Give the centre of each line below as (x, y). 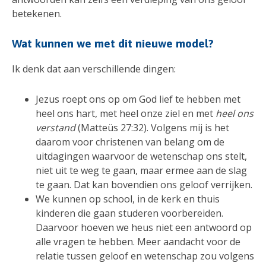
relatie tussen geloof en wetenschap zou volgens (145, 256)
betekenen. (37, 13)
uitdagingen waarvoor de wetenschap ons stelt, (141, 156)
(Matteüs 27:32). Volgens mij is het (152, 128)
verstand (56, 128)
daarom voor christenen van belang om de (130, 142)
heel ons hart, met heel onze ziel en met (126, 114)
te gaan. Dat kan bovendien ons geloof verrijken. (144, 185)
